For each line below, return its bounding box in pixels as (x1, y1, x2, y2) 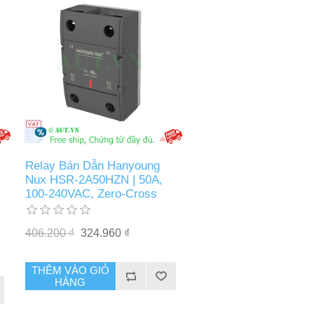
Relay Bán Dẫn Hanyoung (25, 159, 160, 173)
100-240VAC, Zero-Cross (25, 187, 157, 201)
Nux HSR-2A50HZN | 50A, (25, 173, 163, 187)
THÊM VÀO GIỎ (31, 264, 109, 277)
